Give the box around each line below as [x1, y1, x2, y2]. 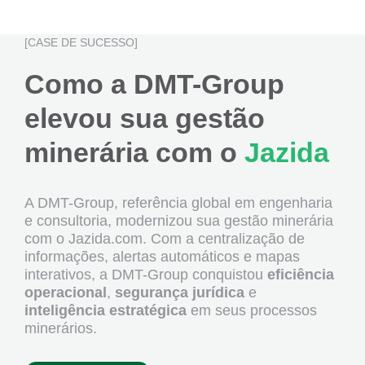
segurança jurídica [115, 284, 244, 301]
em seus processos [187, 302, 317, 319]
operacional [24, 284, 107, 301]
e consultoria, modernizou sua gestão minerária [24, 213, 333, 229]
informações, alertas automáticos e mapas [24, 248, 300, 265]
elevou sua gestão [24, 103, 265, 134]
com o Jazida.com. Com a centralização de [24, 231, 305, 247]
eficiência [267, 266, 334, 283]
